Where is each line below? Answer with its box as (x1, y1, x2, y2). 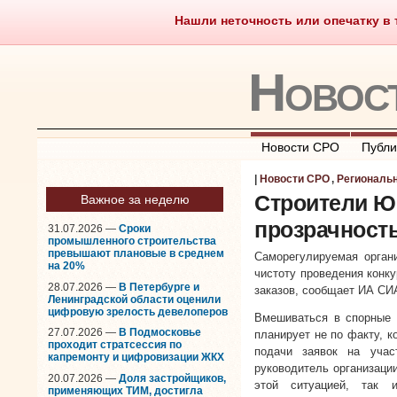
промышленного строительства (48, 235, 216, 247)
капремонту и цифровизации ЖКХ (48, 351, 224, 364)
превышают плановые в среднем (48, 247, 224, 260)
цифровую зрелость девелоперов (48, 305, 228, 318)
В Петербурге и (119, 280, 199, 293)
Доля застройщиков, (119, 371, 226, 385)
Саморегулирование (258, 16, 362, 28)
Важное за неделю (80, 192, 190, 206)
